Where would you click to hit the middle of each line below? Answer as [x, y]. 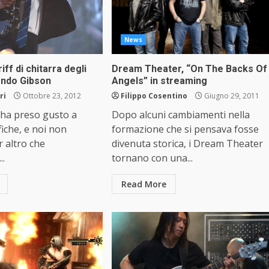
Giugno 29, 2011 [231, 96]
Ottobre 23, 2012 [51, 96]
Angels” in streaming [159, 81]
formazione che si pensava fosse [185, 129]
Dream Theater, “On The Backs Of [189, 69]
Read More [144, 184]
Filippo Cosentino [154, 96]
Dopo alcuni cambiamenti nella [180, 115]
